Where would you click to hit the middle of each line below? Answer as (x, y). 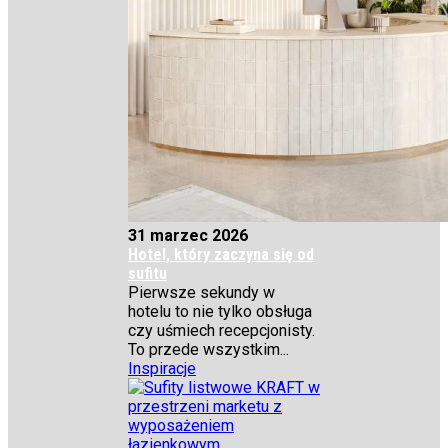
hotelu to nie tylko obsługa (220, 311)
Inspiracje (162, 368)
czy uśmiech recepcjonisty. (221, 330)
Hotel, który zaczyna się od (221, 254)
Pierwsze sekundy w (201, 292)
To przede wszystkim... (208, 349)
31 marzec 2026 (188, 235)
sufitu (147, 273)
